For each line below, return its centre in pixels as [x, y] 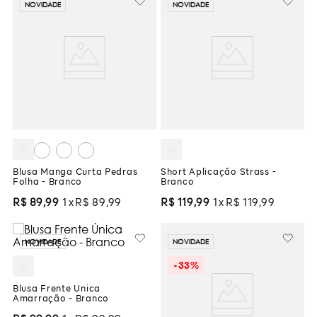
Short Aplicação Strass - [219, 173]
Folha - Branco [48, 183]
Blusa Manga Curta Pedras [75, 173]
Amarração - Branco [61, 300]
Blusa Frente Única [57, 290]
